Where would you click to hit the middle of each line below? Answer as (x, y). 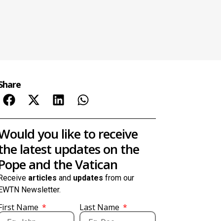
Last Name (100, 207)
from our (118, 178)
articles (42, 178)
